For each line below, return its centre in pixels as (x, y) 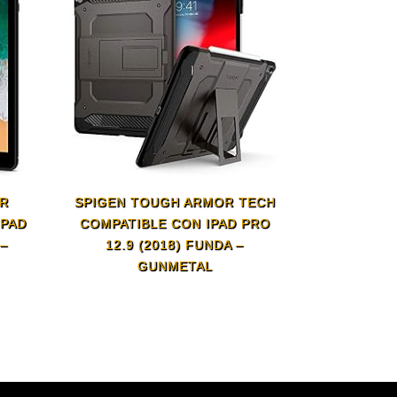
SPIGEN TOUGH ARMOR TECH (175, 202)
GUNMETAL (175, 266)
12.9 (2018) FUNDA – (175, 245)
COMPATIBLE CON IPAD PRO (175, 224)
